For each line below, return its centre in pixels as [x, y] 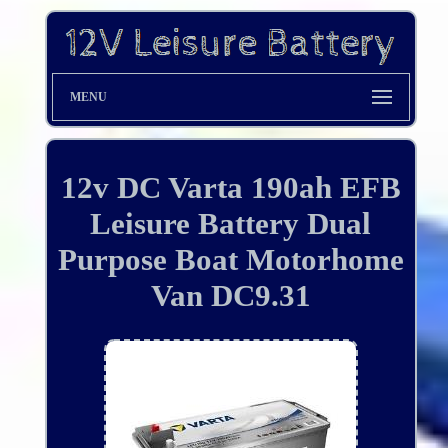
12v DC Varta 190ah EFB [230, 188]
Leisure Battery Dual [231, 224]
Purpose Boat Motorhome [230, 260]
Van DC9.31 [230, 296]
